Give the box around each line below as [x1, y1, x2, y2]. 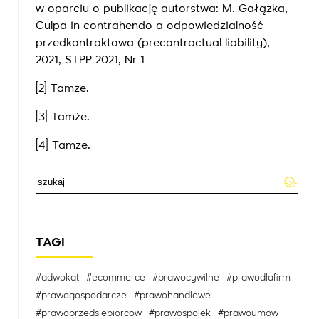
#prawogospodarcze [36, 290, 127, 300]
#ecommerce [86, 272, 145, 283]
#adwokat [36, 272, 79, 283]
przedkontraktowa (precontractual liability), [36, 37, 270, 49]
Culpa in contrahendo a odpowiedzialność [36, 20, 263, 32]
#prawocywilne [152, 272, 219, 283]
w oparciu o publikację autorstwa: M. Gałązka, [36, 3, 288, 15]
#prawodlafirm [226, 272, 291, 283]
